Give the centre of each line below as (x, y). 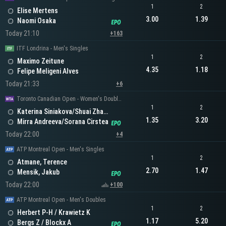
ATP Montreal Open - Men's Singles (61, 150)
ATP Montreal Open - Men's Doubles (61, 200)
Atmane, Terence (42, 162)
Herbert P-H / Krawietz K (54, 213)
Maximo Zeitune (41, 61)
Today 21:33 (22, 84)
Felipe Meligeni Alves (48, 71)
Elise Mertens (38, 11)
